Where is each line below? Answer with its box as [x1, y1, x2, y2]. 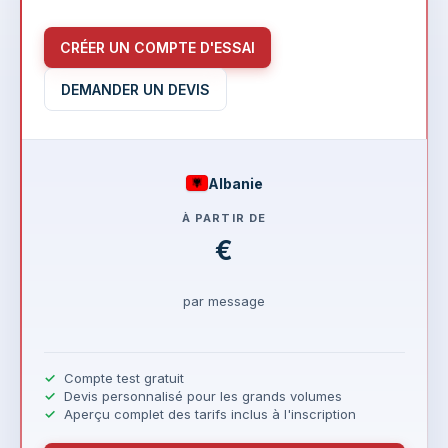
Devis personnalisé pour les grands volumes [63, 387, 342, 404]
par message [183, 292, 265, 309]
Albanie [207, 174, 263, 192]
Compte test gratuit [63, 369, 184, 386]
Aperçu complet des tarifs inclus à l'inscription [63, 405, 356, 422]
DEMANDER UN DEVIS [60, 80, 210, 98]
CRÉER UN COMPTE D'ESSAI [59, 38, 255, 56]
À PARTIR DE [181, 210, 267, 225]
